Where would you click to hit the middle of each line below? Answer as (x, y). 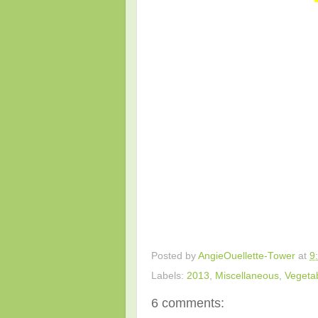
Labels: (169, 275)
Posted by (175, 256)
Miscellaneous (247, 275)
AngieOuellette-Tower (247, 256)
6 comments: (188, 303)
